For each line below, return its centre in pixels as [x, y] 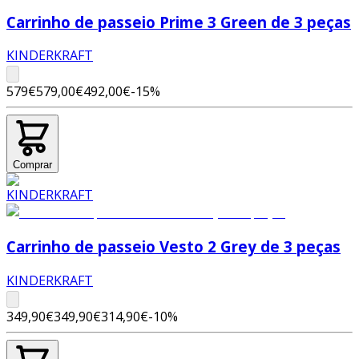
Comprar [32, 165]
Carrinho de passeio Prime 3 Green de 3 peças [179, 22]
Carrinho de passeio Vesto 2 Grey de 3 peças [173, 247]
